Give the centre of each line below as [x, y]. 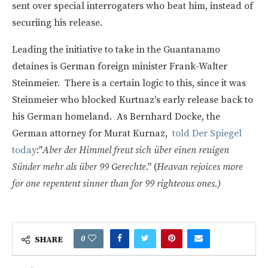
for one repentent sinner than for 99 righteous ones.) [116, 183]
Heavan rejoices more [200, 167]
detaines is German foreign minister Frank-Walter [120, 66]
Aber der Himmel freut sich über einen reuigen [136, 150]
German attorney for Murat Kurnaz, [92, 133]
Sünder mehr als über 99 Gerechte [79, 167]
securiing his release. [57, 22]
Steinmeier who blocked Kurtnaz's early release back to [133, 100]
